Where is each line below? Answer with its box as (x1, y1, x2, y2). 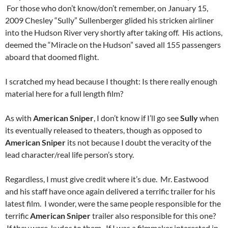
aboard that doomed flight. (5, 52, 99, 62)
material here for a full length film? (5, 89, 123, 99)
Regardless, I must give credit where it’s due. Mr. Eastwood (5, 174, 209, 184)
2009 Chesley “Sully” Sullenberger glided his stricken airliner (5, 15, 214, 25)
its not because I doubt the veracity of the (66, 137, 211, 148)
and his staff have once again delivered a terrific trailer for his (5, 186, 215, 196)
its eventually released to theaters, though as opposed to (5, 125, 202, 135)
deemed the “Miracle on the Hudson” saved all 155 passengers (5, 40, 221, 50)
